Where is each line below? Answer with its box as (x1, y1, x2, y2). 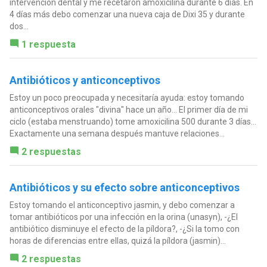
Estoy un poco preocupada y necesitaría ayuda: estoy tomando (9, 92, 244, 103)
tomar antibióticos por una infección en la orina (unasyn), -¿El (9, 212, 238, 222)
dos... (9, 21, 29, 31)
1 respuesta (21, 38, 76, 50)
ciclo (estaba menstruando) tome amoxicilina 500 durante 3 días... (9, 116, 256, 126)
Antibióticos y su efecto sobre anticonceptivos (9, 181, 240, 194)
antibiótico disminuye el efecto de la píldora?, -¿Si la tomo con (9, 223, 240, 234)
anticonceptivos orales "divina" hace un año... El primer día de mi (9, 104, 248, 114)
